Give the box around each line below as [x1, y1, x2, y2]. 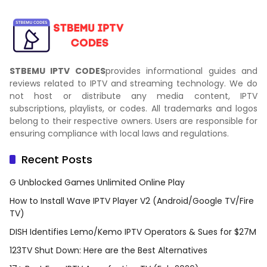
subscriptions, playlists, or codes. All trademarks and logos [10, 103, 257, 114]
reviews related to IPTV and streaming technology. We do [10, 77, 257, 89]
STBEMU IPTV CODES [10, 65, 105, 77]
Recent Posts [21, 152, 92, 167]
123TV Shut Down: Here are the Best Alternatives [10, 244, 207, 256]
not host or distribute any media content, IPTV [10, 90, 257, 102]
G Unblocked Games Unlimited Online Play [10, 176, 185, 188]
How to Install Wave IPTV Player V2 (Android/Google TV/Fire [10, 195, 254, 207]
